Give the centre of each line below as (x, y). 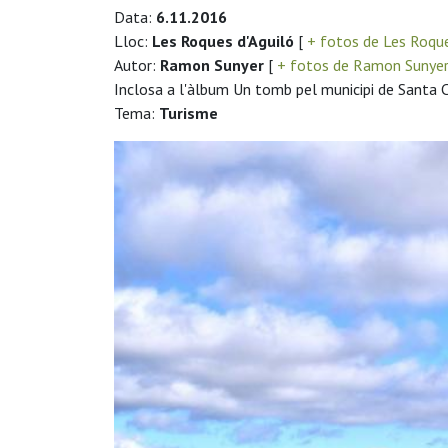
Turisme (188, 112)
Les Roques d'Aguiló (223, 40)
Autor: (137, 64)
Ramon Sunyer (212, 64)
